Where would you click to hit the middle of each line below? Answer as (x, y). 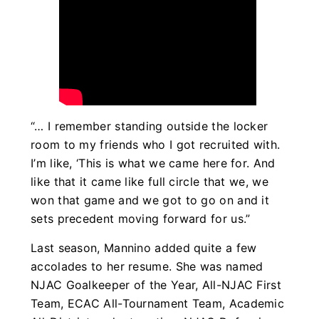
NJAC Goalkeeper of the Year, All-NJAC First (156, 284)
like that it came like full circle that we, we (150, 182)
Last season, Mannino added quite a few (144, 247)
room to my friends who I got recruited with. (156, 145)
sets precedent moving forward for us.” (141, 219)
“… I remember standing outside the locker (150, 126)
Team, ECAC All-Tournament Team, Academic (158, 303)
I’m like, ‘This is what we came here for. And (153, 163)
